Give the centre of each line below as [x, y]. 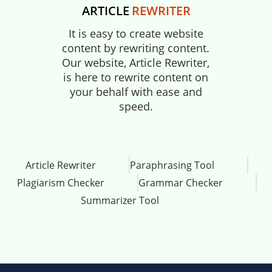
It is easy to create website [136, 34]
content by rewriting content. [136, 48]
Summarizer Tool [120, 201]
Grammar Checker [181, 183]
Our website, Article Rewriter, [136, 63]
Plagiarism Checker [61, 183]
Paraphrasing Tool [172, 165]
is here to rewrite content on [136, 77]
